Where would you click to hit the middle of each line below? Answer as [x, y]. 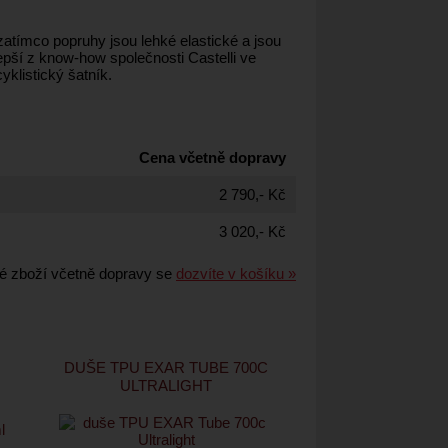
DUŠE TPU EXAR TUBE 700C [166, 367]
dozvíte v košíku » [236, 273]
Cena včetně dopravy [212, 157]
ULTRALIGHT [166, 385]
